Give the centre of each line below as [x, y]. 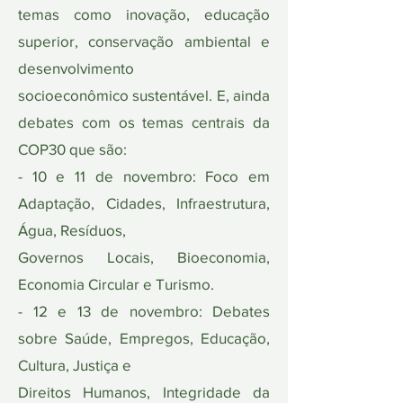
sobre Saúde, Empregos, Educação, [144, 338]
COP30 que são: [72, 149]
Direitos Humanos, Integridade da [144, 392]
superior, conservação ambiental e [144, 41]
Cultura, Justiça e [75, 365]
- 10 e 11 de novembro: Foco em [144, 176]
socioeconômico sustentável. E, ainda [144, 95]
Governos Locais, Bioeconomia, [144, 257]
